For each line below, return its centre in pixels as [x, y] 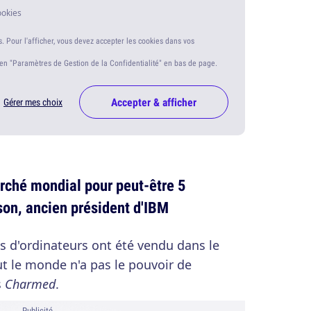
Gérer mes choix [33, 102]
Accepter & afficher [154, 102]
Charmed [30, 284]
